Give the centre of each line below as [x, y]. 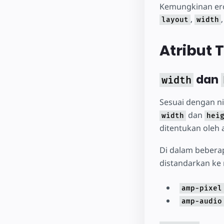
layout [175, 19]
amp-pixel [201, 188]
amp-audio [201, 201]
